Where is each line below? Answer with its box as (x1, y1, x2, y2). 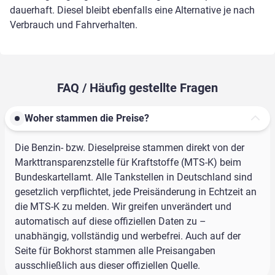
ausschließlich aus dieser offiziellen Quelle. (15, 260, 200, 272)
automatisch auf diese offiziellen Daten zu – (15, 215, 206, 228)
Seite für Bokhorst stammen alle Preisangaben (15, 245, 215, 257)
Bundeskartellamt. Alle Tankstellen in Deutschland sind (15, 171, 252, 184)
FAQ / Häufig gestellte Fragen (57, 80, 218, 96)
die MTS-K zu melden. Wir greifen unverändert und (15, 201, 231, 213)
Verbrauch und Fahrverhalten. (10, 19, 137, 31)
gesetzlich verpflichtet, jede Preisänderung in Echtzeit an (15, 186, 257, 198)
